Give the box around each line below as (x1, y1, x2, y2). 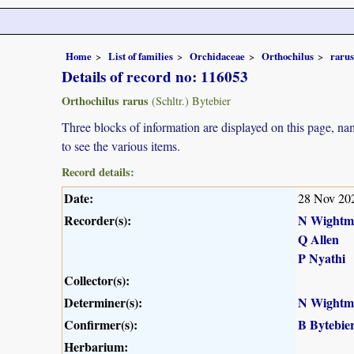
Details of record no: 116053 (62, 65, 248, 88)
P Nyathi (298, 248, 345, 267)
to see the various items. (62, 137, 180, 154)
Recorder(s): (64, 210, 131, 229)
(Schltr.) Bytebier (149, 92, 231, 108)
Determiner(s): (64, 292, 142, 311)
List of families (108, 48, 173, 63)
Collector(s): (64, 270, 130, 289)
